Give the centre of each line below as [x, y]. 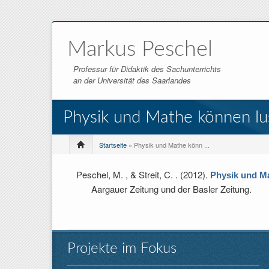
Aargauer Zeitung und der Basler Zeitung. [171, 189]
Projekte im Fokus [122, 249]
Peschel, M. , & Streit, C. [126, 174]
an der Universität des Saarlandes [132, 80]
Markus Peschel [140, 49]
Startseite [113, 145]
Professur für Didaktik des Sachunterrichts [147, 69]
